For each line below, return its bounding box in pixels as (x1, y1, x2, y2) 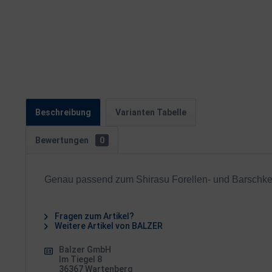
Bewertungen (35, 135, 90, 145)
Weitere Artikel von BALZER (53, 221, 163, 231)
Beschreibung (35, 107, 91, 117)
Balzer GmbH (59, 245, 111, 254)
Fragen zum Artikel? (53, 211, 134, 221)
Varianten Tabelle (115, 107, 186, 117)
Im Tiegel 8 (59, 254, 102, 264)
